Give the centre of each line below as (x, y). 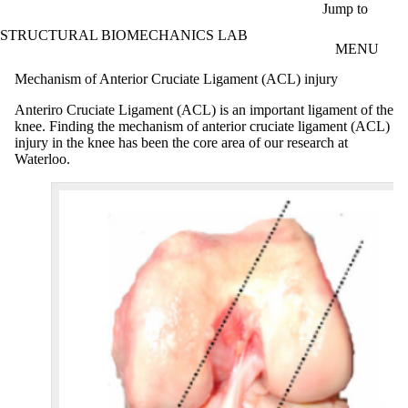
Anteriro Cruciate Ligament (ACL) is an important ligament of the (204, 109)
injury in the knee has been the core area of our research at (181, 142)
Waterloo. (42, 158)
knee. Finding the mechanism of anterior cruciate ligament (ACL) (202, 126)
